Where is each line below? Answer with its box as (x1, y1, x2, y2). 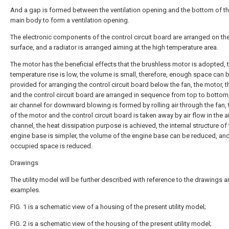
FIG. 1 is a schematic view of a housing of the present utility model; (10, 203, 206, 211)
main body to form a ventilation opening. (10, 16, 129, 24)
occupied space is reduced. (10, 142, 93, 150)
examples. (10, 186, 40, 194)
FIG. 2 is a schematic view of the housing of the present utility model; (10, 220, 212, 227)
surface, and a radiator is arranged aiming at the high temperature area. (10, 43, 218, 51)
